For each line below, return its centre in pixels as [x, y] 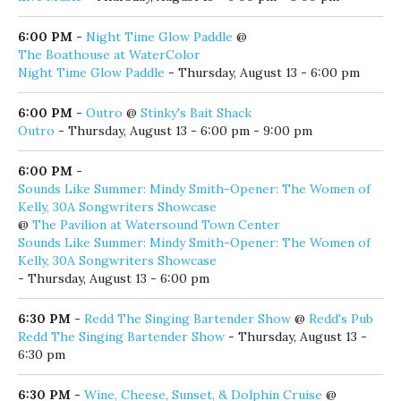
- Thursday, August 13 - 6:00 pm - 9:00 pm [183, 128]
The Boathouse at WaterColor [109, 51]
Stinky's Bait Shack [196, 110]
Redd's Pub [341, 316]
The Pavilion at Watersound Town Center [156, 222]
